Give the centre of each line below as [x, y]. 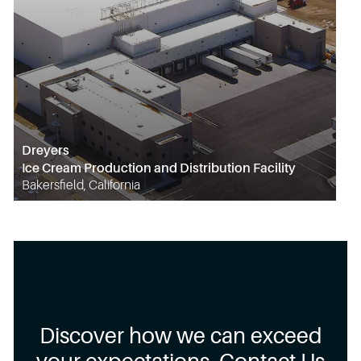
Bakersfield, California [81, 185]
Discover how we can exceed [180, 336]
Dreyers [46, 150]
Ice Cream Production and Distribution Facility [159, 168]
